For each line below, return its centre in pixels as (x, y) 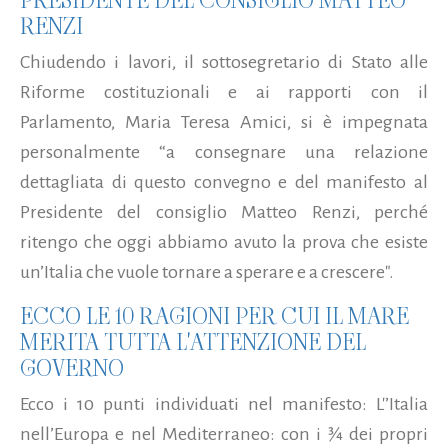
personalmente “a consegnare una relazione (224, 152)
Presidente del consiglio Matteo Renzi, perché (224, 212)
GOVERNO (72, 368)
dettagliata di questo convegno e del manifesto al (224, 182)
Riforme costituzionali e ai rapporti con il (224, 92)
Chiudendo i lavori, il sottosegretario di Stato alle (224, 62)
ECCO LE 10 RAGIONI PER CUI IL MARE (214, 316)
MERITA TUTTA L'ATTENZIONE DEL (193, 342)
